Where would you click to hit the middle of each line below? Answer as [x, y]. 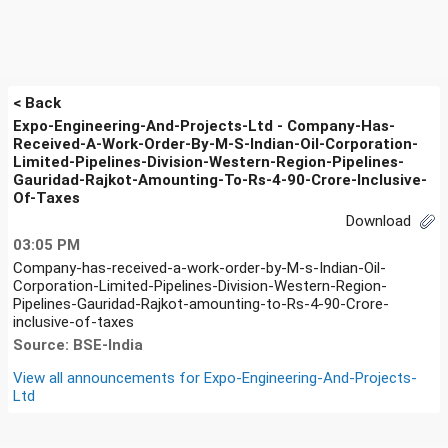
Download [380, 221]
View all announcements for [108, 377]
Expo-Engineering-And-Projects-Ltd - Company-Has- [204, 126]
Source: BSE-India [78, 344]
